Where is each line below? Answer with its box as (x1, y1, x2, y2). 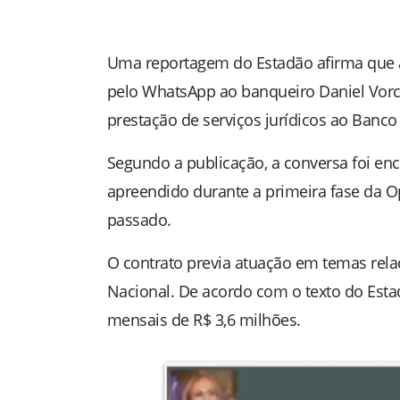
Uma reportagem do (106, 52, 256, 74)
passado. (106, 209, 171, 231)
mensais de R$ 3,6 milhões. (106, 309, 301, 331)
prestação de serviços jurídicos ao (106, 109, 352, 131)
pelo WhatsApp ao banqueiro (106, 80, 319, 103)
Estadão (255, 52, 312, 74)
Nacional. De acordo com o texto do (106, 280, 367, 303)
